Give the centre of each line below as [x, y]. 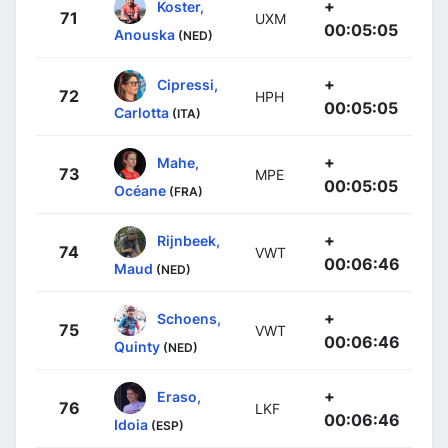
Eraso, [179, 396]
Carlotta [141, 112]
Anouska [144, 34]
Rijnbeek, [188, 240]
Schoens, [189, 318]
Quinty [137, 346]
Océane [140, 190]
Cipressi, [187, 84]
